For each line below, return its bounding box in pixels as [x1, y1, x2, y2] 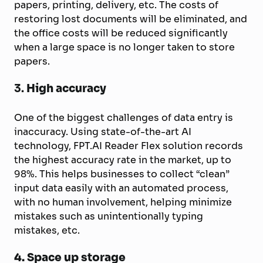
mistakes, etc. [14, 223, 80, 237]
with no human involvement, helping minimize [14, 195, 232, 209]
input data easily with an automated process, [14, 181, 228, 195]
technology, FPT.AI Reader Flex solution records [14, 139, 243, 153]
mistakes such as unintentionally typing [14, 209, 203, 223]
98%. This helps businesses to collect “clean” [14, 167, 230, 181]
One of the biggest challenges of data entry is [14, 110, 233, 124]
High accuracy [26, 79, 106, 97]
